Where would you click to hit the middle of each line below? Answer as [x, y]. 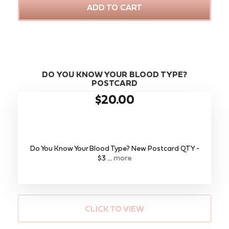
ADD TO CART [114, 7]
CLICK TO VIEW [114, 208]
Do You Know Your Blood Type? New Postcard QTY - [114, 148]
